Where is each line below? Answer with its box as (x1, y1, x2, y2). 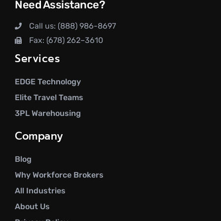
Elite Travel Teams (15, 92, 83, 102)
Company (15, 128, 64, 144)
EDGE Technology (15, 76, 81, 86)
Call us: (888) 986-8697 (29, 21, 116, 31)
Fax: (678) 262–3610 (29, 35, 103, 45)
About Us (15, 201, 50, 211)
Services (15, 50, 60, 67)
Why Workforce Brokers (15, 170, 104, 180)
